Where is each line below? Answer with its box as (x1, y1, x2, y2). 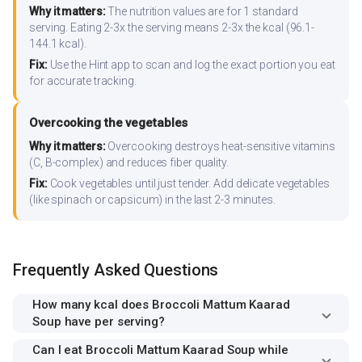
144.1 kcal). (29, 37, 86, 51)
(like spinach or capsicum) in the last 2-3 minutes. (29, 193, 276, 207)
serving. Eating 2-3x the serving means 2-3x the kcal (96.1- (29, 21, 315, 35)
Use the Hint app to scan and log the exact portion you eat (47, 58, 335, 72)
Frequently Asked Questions (13, 260, 219, 280)
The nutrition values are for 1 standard (105, 5, 298, 19)
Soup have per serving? (32, 314, 165, 329)
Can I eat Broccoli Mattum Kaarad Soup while (32, 343, 288, 357)
